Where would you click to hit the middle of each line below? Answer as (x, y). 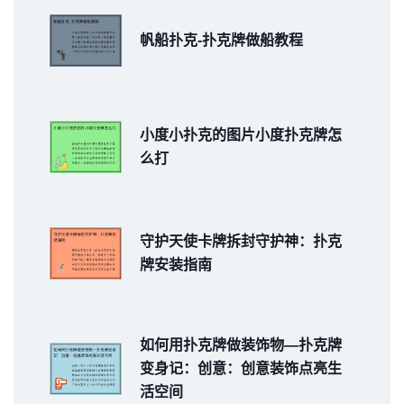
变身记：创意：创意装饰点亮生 (241, 368)
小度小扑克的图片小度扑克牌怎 (241, 134)
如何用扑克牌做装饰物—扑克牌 (241, 344)
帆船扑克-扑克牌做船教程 (221, 40)
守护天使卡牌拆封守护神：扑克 (241, 241)
